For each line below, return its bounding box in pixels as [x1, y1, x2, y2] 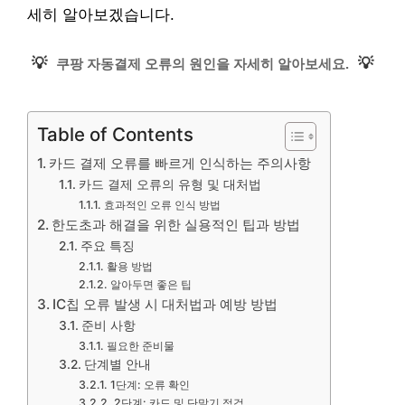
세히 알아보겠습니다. [27, 6, 174, 24]
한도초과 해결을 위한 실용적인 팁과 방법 [52, 216, 301, 233]
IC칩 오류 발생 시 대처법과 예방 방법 [52, 296, 278, 313]
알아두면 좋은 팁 [109, 278, 192, 291]
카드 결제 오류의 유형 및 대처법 [78, 177, 261, 192]
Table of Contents [37, 123, 193, 146]
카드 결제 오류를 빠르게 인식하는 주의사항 [49, 155, 312, 172]
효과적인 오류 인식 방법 [103, 198, 221, 212]
